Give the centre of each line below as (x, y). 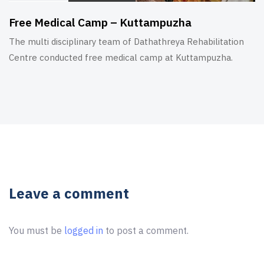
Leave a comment (69, 193)
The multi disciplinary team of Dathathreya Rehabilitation (126, 41)
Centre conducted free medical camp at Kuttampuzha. (121, 57)
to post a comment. (146, 230)
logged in (84, 230)
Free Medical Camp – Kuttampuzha (100, 22)
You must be (37, 230)
